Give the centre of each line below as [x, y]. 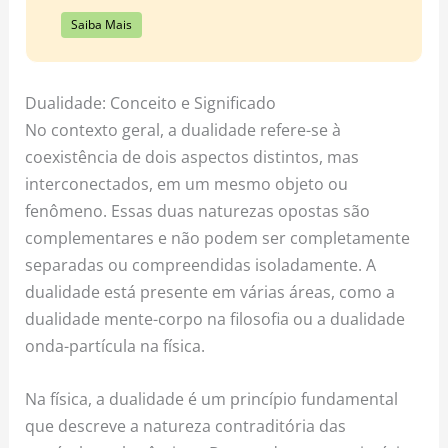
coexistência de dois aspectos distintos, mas [192, 157]
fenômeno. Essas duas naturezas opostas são [198, 211]
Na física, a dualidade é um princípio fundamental [212, 399]
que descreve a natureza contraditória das [186, 426]
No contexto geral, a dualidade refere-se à [183, 130]
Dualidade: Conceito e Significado [151, 103]
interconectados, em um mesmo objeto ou [187, 184]
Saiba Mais [101, 24]
